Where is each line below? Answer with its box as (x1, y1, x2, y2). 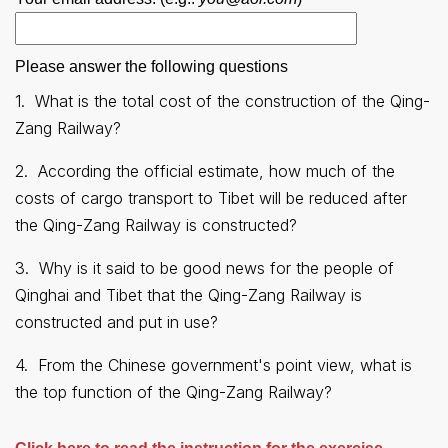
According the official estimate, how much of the (38, 161, 395, 182)
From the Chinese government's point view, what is (38, 355, 412, 376)
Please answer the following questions (15, 58, 288, 76)
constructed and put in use (15, 312, 210, 333)
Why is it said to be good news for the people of (39, 258, 394, 279)
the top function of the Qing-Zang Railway (15, 382, 324, 403)
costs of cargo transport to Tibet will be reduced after (15, 188, 407, 209)
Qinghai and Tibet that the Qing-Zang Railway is (15, 285, 362, 306)
